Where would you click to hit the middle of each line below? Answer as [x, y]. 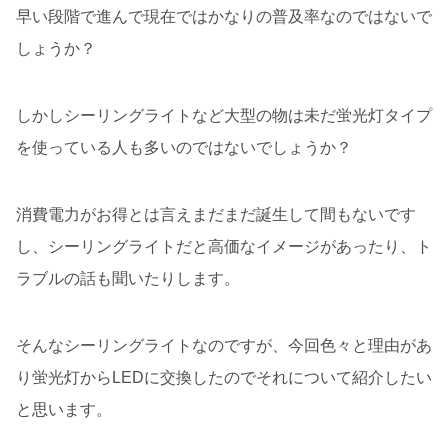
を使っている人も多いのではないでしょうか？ [184, 148]
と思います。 [64, 410]
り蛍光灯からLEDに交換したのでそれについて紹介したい [224, 378]
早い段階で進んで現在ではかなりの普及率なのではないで [224, 16]
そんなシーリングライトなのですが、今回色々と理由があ [224, 346]
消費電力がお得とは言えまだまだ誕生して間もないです [216, 215]
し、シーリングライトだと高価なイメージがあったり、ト [224, 247]
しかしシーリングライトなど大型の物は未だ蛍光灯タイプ [224, 116]
